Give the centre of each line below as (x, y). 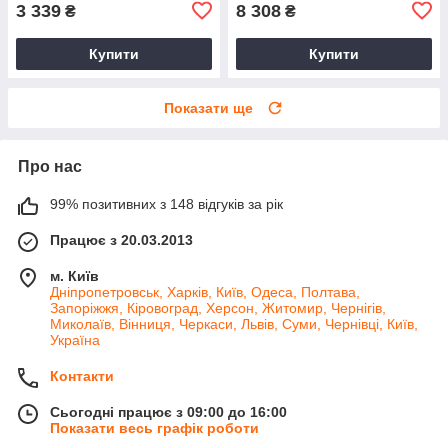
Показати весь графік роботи (154, 427)
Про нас (50, 166)
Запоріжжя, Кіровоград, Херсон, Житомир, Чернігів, (218, 307)
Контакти (82, 375)
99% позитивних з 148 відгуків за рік (166, 203)
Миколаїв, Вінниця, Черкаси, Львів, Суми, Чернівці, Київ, (234, 323)
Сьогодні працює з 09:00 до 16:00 (168, 411)
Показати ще (208, 107)
